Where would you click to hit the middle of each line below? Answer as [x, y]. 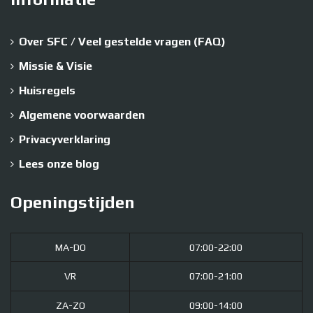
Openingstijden [73, 203]
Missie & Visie [56, 66]
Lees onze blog [59, 164]
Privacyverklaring [65, 140]
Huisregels [47, 91]
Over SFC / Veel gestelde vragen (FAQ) [122, 42]
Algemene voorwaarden [82, 115]
